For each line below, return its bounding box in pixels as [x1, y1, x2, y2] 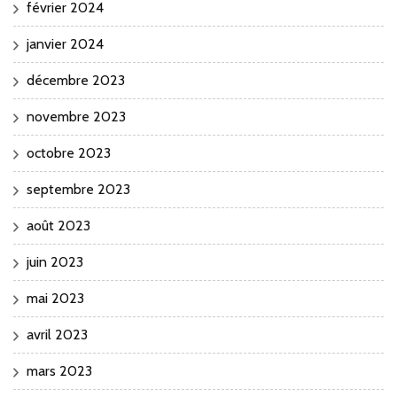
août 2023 [27, 216, 90, 234]
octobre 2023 [27, 144, 111, 161]
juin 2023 [27, 253, 83, 270]
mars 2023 [27, 362, 92, 379]
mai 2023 [27, 289, 84, 307]
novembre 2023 [27, 107, 126, 125]
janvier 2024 [27, 35, 104, 52]
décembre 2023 [27, 71, 125, 89]
